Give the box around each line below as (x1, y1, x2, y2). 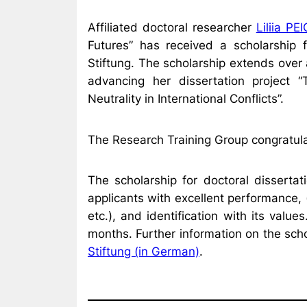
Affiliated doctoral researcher (88, 21, 256, 35)
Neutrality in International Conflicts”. (88, 92, 284, 106)
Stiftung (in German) (88, 245, 199, 259)
